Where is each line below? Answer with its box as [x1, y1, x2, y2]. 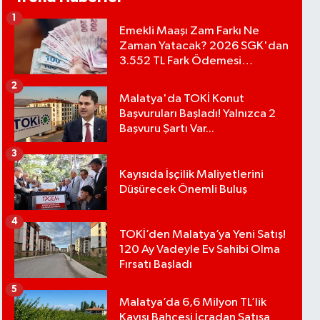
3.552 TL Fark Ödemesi [119, 55, 242, 67]
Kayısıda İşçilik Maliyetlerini [119, 168, 264, 181]
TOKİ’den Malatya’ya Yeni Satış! [119, 229, 286, 241]
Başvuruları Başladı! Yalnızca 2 [119, 108, 276, 120]
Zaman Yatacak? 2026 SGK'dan [119, 40, 289, 52]
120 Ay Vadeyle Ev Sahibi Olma [119, 244, 281, 256]
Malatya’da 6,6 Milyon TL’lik [119, 296, 267, 309]
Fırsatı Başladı [119, 259, 193, 271]
